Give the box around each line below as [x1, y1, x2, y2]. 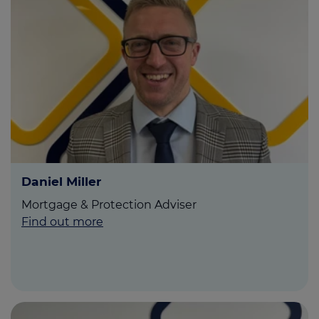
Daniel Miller [21, 174, 101, 189]
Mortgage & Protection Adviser [21, 198, 197, 212]
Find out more [21, 215, 103, 229]
